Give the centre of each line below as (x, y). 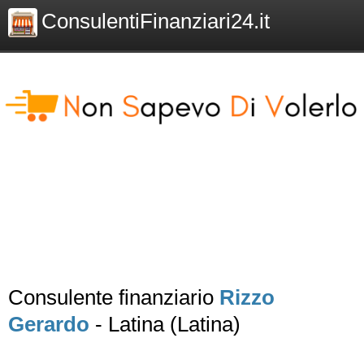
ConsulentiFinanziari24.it (156, 21)
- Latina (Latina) (165, 324)
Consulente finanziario (114, 297)
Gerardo (49, 324)
